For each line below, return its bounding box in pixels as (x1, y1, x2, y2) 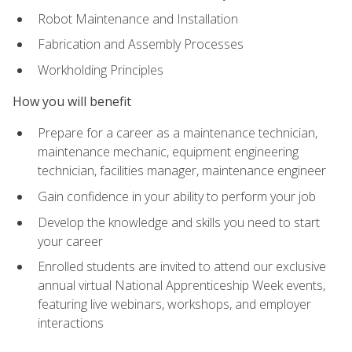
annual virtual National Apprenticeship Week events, (38, 277, 325, 295)
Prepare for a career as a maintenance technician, (38, 124, 317, 142)
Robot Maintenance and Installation (38, 9, 238, 27)
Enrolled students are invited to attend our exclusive (38, 258, 326, 276)
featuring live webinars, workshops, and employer (38, 295, 311, 313)
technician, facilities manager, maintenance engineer (38, 162, 326, 180)
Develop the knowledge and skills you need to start (38, 213, 320, 231)
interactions (38, 314, 104, 332)
